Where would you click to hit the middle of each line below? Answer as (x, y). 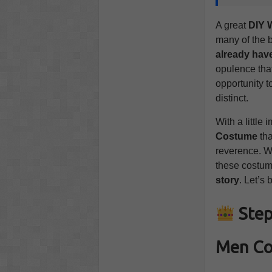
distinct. (232, 98)
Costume (236, 137)
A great (230, 25)
